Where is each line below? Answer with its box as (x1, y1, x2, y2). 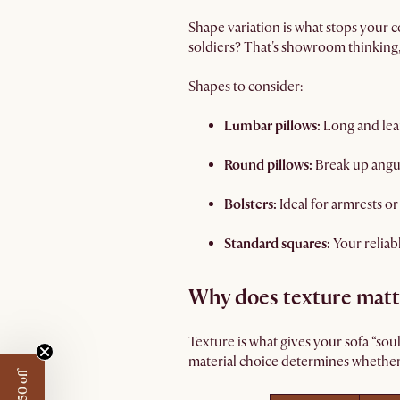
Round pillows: (224, 156, 312, 174)
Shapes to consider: (188, 78, 303, 96)
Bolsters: (224, 196, 277, 213)
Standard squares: (224, 235, 333, 253)
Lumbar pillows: (224, 117, 323, 135)
